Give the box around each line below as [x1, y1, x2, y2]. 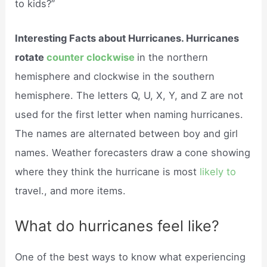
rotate [15, 51, 47, 64]
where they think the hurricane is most [15, 166, 200, 178]
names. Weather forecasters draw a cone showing [15, 147, 251, 159]
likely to [200, 166, 237, 178]
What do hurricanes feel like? [15, 216, 220, 235]
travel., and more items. [15, 185, 126, 197]
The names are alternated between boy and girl [15, 128, 238, 140]
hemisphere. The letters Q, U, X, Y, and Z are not [15, 89, 244, 102]
